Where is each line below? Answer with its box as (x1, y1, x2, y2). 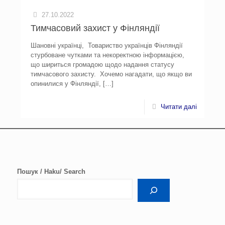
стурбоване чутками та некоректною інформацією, (31, 51, 185, 59)
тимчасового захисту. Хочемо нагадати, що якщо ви (31, 70, 192, 78)
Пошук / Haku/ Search (17, 168, 85, 175)
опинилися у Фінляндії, (31, 80, 101, 87)
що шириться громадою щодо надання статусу (31, 61, 175, 68)
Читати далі (160, 103, 197, 110)
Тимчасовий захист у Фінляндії (31, 23, 160, 33)
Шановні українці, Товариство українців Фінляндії (31, 42, 183, 49)
